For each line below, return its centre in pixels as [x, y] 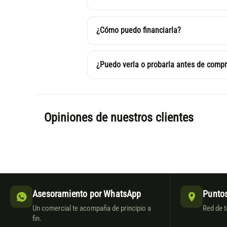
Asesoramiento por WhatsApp [87, 194]
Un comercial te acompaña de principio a [92, 209]
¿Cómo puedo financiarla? [138, 31]
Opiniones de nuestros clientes [119, 118]
